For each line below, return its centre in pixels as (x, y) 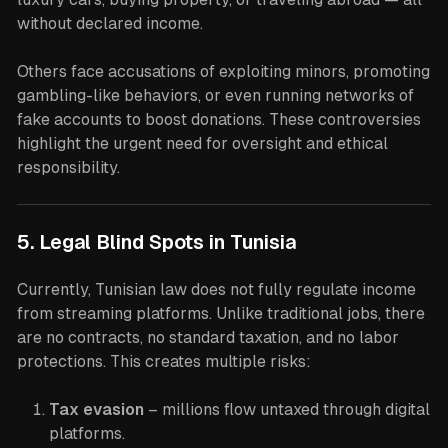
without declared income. (109, 23)
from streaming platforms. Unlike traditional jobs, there (220, 313)
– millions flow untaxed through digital (286, 409)
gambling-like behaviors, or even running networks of (215, 95)
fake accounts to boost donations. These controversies (218, 119)
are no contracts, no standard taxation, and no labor (207, 337)
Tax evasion (96, 409)
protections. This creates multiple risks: (163, 361)
